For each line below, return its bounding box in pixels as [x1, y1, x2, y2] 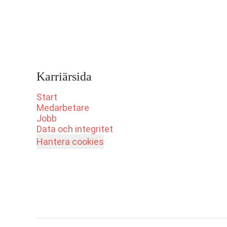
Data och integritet [36, 124, 113, 134]
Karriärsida [36, 70, 92, 83]
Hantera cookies [36, 136, 104, 147]
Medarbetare [36, 102, 89, 113]
